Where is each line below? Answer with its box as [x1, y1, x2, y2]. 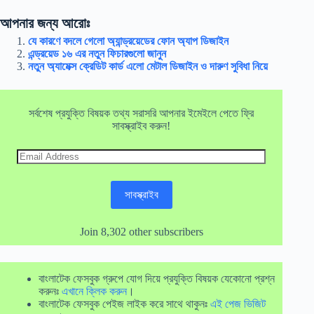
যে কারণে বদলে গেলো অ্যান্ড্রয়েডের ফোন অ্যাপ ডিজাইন [28, 35, 228, 47]
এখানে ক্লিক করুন [62, 285, 127, 297]
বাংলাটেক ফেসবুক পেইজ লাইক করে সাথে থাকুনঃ [39, 297, 210, 310]
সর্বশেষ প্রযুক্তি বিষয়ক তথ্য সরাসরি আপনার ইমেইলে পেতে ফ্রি [29, 107, 254, 119]
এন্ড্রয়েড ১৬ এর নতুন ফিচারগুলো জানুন [28, 48, 166, 60]
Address [16, 160, 53, 172]
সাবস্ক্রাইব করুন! [112, 119, 171, 132]
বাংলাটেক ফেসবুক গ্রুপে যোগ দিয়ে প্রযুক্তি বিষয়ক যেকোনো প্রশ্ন [39, 272, 275, 285]
